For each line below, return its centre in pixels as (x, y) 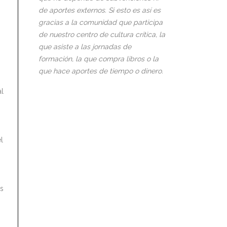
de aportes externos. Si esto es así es (100, 10)
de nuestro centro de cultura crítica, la (102, 35)
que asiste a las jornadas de (85, 47)
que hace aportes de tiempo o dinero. (101, 71)
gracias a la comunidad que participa (101, 23)
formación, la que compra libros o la (99, 59)
